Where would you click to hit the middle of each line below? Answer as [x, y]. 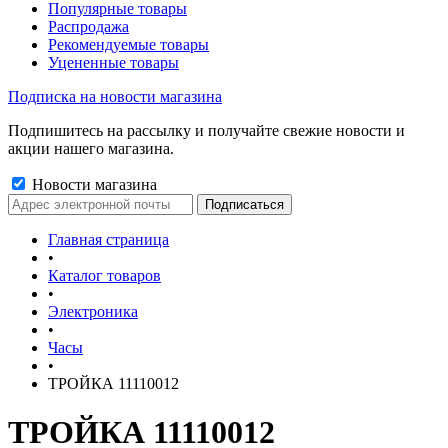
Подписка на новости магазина [115, 96]
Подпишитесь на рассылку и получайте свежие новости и [206, 130]
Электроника [93, 311]
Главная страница [108, 239]
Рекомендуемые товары [128, 44]
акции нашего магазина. [91, 148]
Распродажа [88, 26]
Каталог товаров [104, 275]
